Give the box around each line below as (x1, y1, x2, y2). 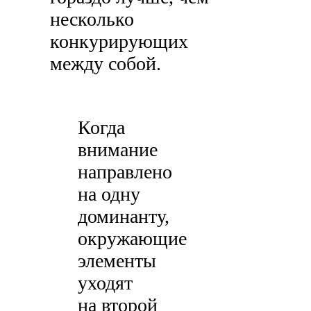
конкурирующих (50, 30, 189, 52)
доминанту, (78, 205, 170, 227)
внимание (78, 138, 158, 160)
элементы (78, 249, 157, 271)
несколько (50, 8, 135, 30)
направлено (78, 160, 173, 183)
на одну (78, 183, 141, 205)
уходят (78, 271, 133, 294)
